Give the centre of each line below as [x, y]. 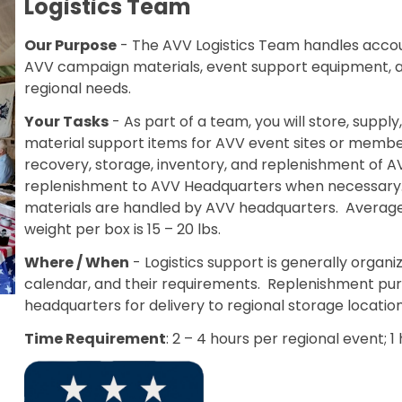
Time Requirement [96, 338]
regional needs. [82, 89]
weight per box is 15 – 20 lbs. [127, 229]
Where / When [77, 262]
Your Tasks [67, 121]
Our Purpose [71, 46]
